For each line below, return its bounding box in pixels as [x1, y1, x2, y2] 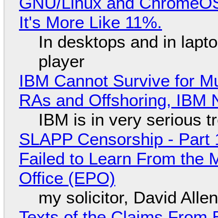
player [38, 51, 85, 71]
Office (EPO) [18, 168, 115, 187]
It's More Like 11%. [18, 12, 162, 32]
